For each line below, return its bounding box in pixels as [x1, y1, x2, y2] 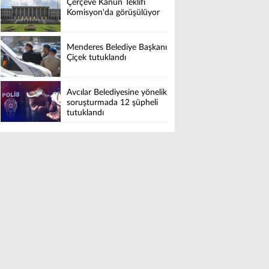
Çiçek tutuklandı [67, 53, 126, 62]
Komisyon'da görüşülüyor [67, 8, 160, 17]
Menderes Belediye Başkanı [67, 43, 167, 52]
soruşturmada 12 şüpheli [67, 98, 158, 107]
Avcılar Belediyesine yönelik [67, 88, 167, 97]
